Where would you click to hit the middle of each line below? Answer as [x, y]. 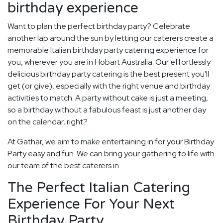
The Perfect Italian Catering [99, 188]
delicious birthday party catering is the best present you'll [108, 74]
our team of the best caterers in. [64, 166]
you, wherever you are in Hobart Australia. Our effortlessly [109, 62]
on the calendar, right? [48, 122]
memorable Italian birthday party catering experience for [108, 50]
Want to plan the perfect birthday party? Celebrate [99, 26]
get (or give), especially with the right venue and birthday [109, 86]
